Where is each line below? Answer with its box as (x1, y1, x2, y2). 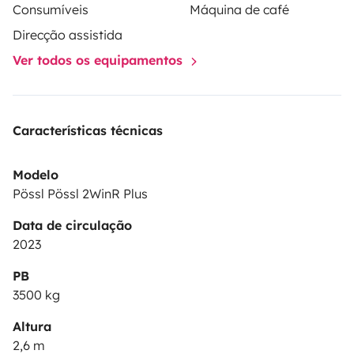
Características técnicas (13, 122, 163, 138)
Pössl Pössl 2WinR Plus (13, 185, 148, 201)
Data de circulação (13, 217, 132, 233)
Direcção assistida (13, 26, 122, 43)
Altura (13, 318, 51, 334)
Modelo (13, 166, 58, 183)
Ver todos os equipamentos (13, 51, 186, 68)
